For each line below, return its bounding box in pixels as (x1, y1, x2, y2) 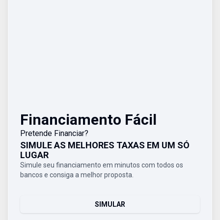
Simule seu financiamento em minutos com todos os (20, 161, 183, 169)
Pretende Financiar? (20, 129, 88, 138)
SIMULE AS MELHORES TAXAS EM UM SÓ (20, 140, 190, 150)
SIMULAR (95, 200, 125, 208)
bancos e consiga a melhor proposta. (20, 171, 134, 179)
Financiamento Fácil (20, 111, 157, 128)
